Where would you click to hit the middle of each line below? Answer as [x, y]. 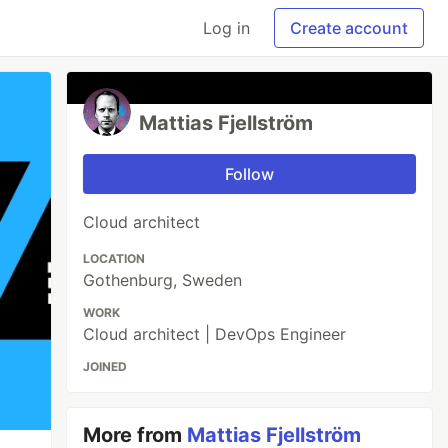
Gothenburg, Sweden [163, 280]
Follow [250, 174]
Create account [349, 28]
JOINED [105, 366]
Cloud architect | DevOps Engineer [215, 334]
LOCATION [114, 258]
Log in [226, 28]
